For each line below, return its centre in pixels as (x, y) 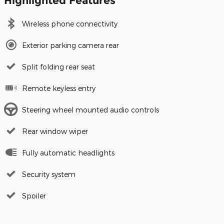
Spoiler (34, 196)
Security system (49, 174)
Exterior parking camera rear (70, 45)
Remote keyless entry (59, 88)
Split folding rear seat (58, 67)
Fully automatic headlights (68, 153)
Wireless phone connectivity (70, 24)
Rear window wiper (55, 131)
